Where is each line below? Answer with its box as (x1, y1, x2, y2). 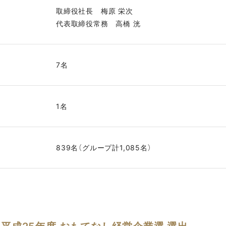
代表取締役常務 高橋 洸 (55, 19, 141, 28)
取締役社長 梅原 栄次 (55, 6, 133, 15)
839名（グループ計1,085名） (55, 143, 152, 152)
